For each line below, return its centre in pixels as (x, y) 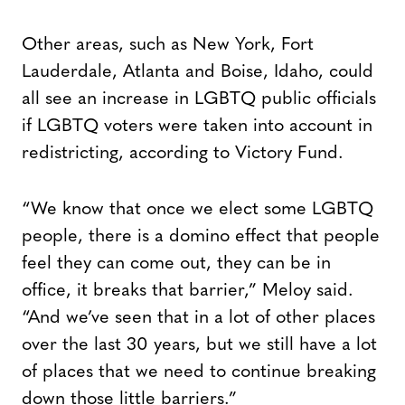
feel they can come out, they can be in (176, 264)
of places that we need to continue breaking (199, 372)
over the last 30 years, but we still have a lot (199, 345)
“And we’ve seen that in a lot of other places (198, 318)
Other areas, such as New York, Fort (168, 45)
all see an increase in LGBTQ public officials (199, 99)
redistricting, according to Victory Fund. (183, 153)
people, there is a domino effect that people (201, 236)
